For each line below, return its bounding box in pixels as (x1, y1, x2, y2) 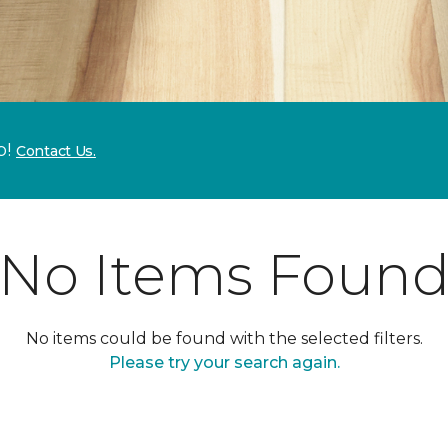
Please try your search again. (108, 353, 340, 372)
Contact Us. (16, 142, 96, 160)
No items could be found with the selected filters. (25, 329, 423, 348)
